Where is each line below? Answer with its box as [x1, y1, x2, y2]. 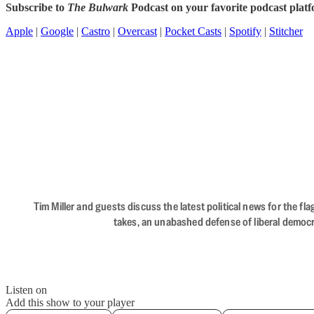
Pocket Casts [165, 25, 221, 37]
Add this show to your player [6, 296, 135, 308]
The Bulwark [67, 1, 128, 13]
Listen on [6, 284, 47, 296]
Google [41, 25, 74, 37]
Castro [81, 25, 110, 37]
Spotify [229, 25, 261, 37]
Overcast [118, 25, 157, 37]
